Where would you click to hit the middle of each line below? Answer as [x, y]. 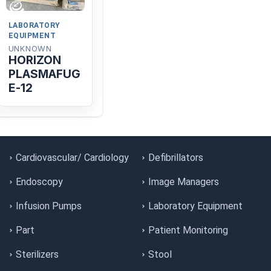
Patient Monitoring [188, 230]
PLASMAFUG [44, 74]
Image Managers [184, 181]
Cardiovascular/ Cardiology [72, 157]
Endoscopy [39, 181]
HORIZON [35, 60]
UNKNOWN [30, 49]
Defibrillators [176, 157]
